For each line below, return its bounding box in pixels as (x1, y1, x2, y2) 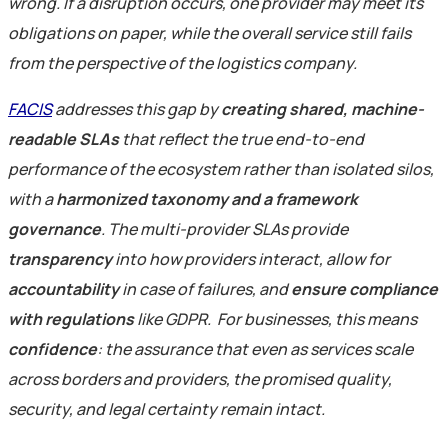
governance (8, 217, 101, 240)
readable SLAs (8, 127, 119, 150)
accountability (8, 277, 119, 300)
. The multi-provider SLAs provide (101, 217, 348, 240)
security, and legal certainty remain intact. (8, 397, 328, 420)
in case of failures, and (119, 277, 291, 300)
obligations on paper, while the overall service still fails (8, 21, 411, 44)
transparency (8, 247, 112, 270)
